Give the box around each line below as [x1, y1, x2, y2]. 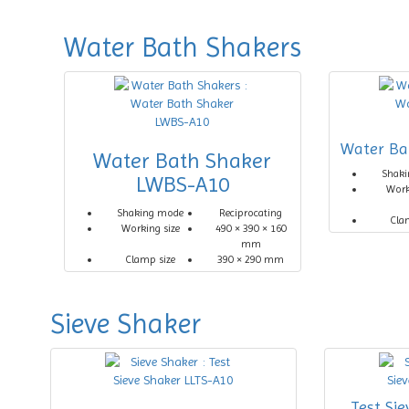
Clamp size [125, 253, 176, 266]
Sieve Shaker [50, 308, 201, 340]
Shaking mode [117, 206, 184, 219]
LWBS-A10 [135, 172, 229, 197]
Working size [121, 222, 180, 235]
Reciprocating [219, 206, 283, 219]
